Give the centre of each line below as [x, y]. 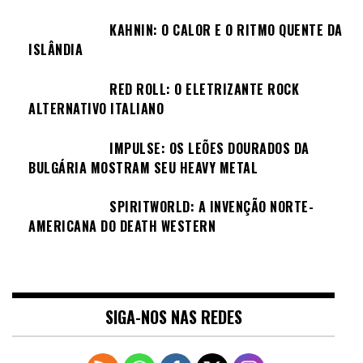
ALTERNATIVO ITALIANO [96, 108]
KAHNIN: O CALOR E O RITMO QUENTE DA [226, 30]
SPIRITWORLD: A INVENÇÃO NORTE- [211, 207]
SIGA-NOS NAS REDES [173, 316]
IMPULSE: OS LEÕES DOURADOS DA [209, 148]
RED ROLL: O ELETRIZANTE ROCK [204, 89]
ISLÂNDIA [56, 50]
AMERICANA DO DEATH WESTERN [122, 226]
